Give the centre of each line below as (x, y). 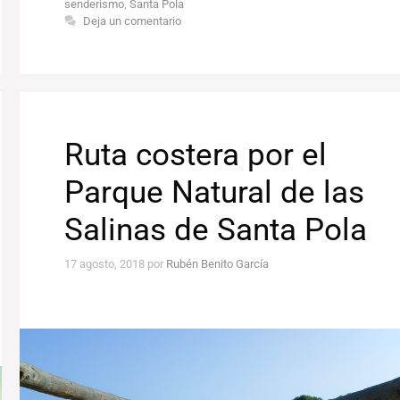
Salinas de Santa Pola (216, 230)
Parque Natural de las (215, 193)
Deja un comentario (133, 21)
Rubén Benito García (218, 263)
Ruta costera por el (196, 155)
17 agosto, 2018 (105, 263)
